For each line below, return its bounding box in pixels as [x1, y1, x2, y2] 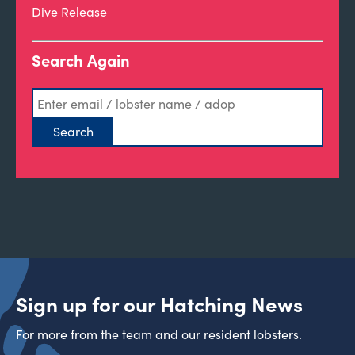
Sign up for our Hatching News [16, 289, 303, 318]
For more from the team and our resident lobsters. [16, 326, 302, 342]
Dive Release [32, 3, 107, 20]
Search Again [32, 49, 130, 71]
